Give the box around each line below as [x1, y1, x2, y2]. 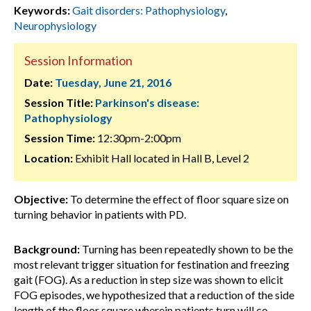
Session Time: [24, 131, 95, 144]
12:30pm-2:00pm [95, 131, 181, 144]
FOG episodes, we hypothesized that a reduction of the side [14, 288, 294, 301]
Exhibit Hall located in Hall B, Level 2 [73, 151, 249, 165]
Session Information [24, 53, 133, 68]
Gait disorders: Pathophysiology [72, 3, 225, 17]
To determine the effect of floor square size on [68, 192, 289, 205]
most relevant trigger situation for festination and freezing [14, 258, 289, 271]
